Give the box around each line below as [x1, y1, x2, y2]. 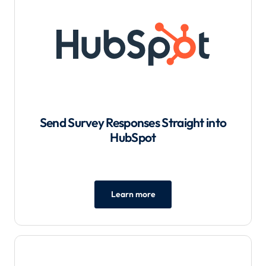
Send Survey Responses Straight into [39, 115, 227, 131]
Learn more [110, 189, 156, 200]
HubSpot [110, 129, 156, 145]
